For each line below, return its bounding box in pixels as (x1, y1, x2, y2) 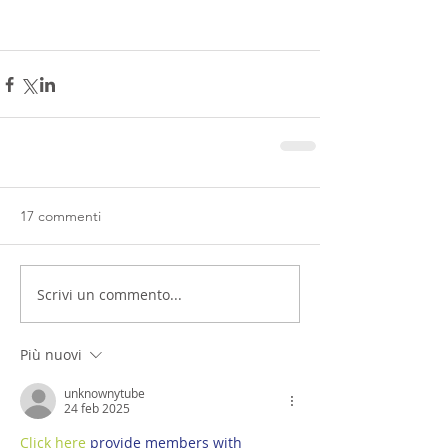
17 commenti (20, 207, 101, 226)
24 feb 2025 (64, 400, 130, 417)
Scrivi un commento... (37, 284, 182, 304)
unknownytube (64, 385, 145, 402)
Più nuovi (20, 345, 82, 365)
